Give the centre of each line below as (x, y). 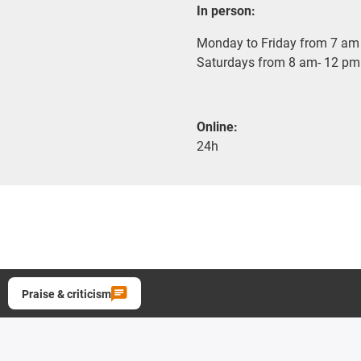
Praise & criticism (66, 294)
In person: (226, 10)
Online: (217, 127)
